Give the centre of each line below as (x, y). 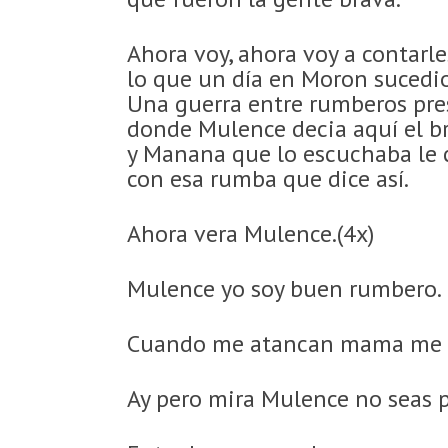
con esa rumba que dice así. (268, 178)
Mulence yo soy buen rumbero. (284, 288)
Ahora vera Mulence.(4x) (250, 233)
